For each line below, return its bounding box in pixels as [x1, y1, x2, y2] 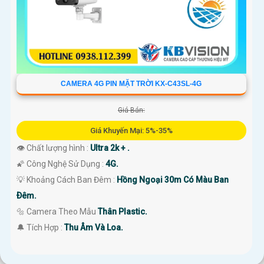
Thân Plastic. [98, 207, 147, 217]
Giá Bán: [117, 106, 145, 115]
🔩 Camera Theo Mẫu [16, 207, 98, 217]
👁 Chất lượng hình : [16, 143, 90, 153]
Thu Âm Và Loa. [64, 223, 123, 233]
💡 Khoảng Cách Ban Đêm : [16, 175, 117, 185]
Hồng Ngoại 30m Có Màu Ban [117, 175, 229, 185]
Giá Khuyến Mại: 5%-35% [90, 126, 173, 136]
